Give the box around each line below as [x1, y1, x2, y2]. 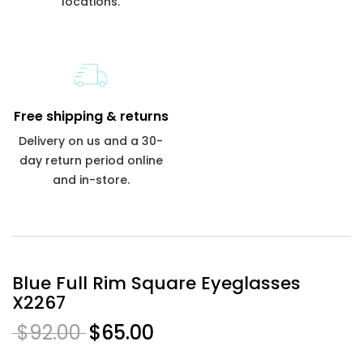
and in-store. [52, 171, 130, 188]
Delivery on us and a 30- [19, 132, 163, 149]
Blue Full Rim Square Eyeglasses [12, 270, 301, 296]
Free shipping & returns [13, 106, 169, 126]
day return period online [19, 152, 163, 169]
